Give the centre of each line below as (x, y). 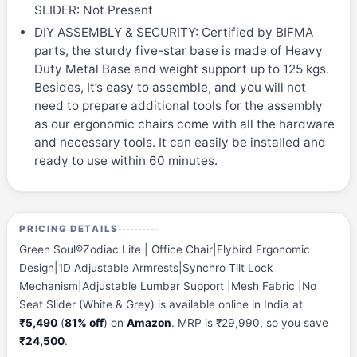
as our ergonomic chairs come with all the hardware (184, 124)
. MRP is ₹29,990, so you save (250, 323)
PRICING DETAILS (69, 229)
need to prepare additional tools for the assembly (178, 105)
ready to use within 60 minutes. (126, 160)
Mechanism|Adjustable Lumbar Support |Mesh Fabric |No (168, 286)
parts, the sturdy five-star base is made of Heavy (178, 50)
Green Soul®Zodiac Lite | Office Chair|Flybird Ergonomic (165, 250)
